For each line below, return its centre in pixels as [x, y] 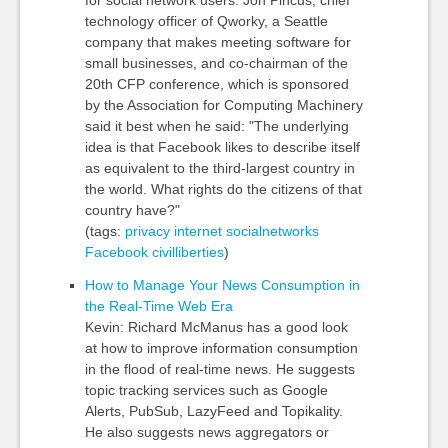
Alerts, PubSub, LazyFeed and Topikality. [213, 411]
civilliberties [187, 252]
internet [197, 231]
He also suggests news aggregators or [206, 432]
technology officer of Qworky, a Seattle [206, 21]
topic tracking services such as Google [206, 390]
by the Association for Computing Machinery [223, 105]
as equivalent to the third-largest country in [219, 168]
